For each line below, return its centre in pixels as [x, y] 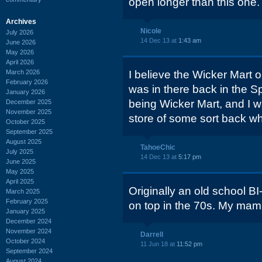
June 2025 [21, 161]
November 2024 [29, 231]
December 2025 [29, 101]
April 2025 [20, 181]
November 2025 [29, 111]
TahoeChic [158, 147]
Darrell [152, 235]
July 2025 [20, 151]
